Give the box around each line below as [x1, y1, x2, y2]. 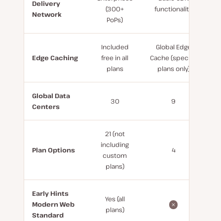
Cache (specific [149, 53, 197, 62]
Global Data [32, 91, 70, 100]
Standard [32, 211, 64, 220]
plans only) [157, 64, 190, 73]
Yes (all [105, 194, 125, 203]
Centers [32, 102, 60, 111]
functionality [154, 4, 192, 13]
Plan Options [32, 146, 75, 154]
